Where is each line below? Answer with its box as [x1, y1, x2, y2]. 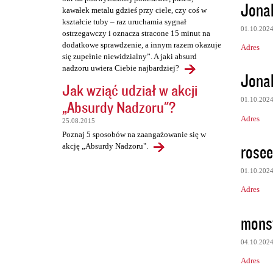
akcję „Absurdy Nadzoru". [62, 141, 148, 151]
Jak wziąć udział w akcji [62, 80, 197, 101]
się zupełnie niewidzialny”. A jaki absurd [62, 52, 197, 62]
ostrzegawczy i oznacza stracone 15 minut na [62, 29, 210, 38]
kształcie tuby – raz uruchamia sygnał [62, 17, 186, 27]
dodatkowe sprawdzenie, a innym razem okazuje [62, 40, 221, 50]
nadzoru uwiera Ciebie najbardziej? [62, 63, 179, 73]
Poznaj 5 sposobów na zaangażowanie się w [62, 130, 206, 140]
